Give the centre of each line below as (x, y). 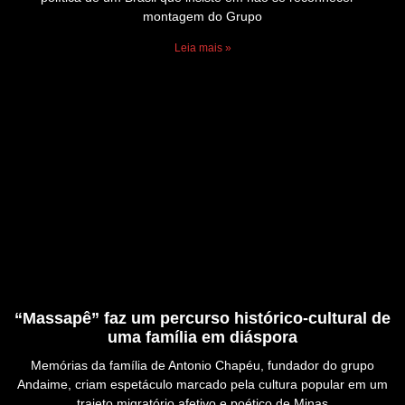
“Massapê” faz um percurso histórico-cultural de (202, 319)
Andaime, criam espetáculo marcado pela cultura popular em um (202, 385)
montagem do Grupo (202, 17)
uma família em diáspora (202, 338)
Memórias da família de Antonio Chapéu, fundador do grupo (202, 366)
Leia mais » (202, 48)
